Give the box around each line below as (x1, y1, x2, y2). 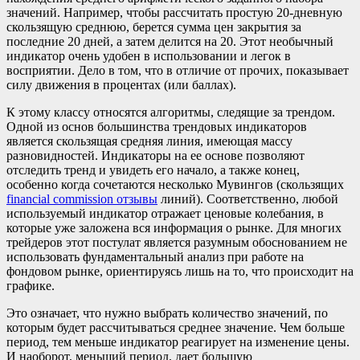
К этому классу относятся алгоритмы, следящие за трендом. (6, 104, 335, 119)
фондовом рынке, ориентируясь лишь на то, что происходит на (6, 264, 354, 278)
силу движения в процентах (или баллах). (6, 77, 236, 92)
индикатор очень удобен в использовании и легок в (6, 48, 291, 63)
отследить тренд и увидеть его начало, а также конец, (6, 162, 300, 177)
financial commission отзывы (6, 191, 157, 206)
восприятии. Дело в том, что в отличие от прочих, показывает (6, 63, 349, 77)
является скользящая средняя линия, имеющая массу (6, 133, 292, 148)
